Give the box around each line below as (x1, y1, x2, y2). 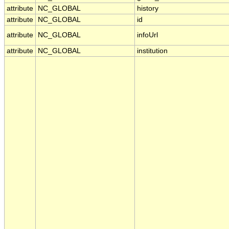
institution (137, 47, 168, 55)
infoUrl (137, 31, 158, 39)
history (137, 5, 158, 13)
